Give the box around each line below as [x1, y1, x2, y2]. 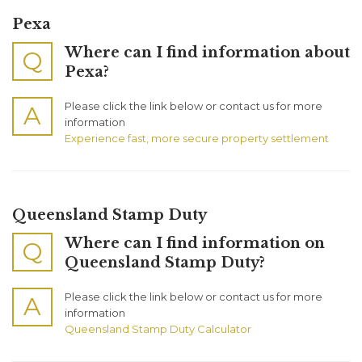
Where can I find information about [65, 44, 350, 62]
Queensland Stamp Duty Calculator [65, 322, 251, 335]
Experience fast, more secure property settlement [65, 132, 329, 145]
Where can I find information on [65, 234, 325, 252]
